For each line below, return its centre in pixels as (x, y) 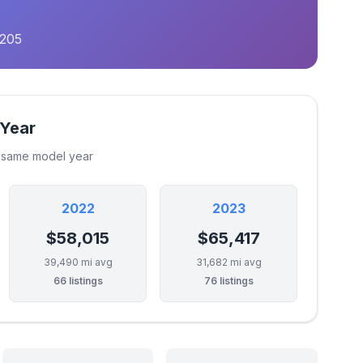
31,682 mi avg (228, 262)
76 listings (228, 281)
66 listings (78, 281)
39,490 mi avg (78, 262)
